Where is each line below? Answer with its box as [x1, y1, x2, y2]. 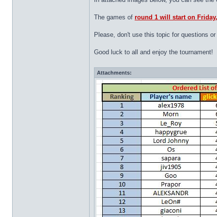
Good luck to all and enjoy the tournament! [94, 48, 213, 56]
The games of [94, 14, 135, 21]
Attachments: [97, 70, 132, 76]
